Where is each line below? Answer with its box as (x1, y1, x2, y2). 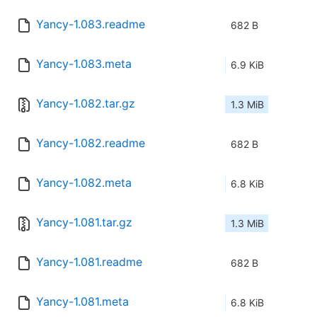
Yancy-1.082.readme (36, 136, 145, 151)
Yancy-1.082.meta (36, 175, 132, 190)
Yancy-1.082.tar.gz (36, 96, 135, 111)
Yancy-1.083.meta (36, 57, 132, 71)
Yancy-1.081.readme (36, 255, 142, 270)
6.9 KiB (231, 59, 264, 71)
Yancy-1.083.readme (36, 17, 145, 32)
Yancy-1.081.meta (36, 294, 129, 309)
